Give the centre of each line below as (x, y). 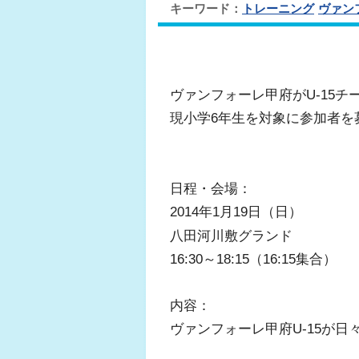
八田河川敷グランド (231, 235)
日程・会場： (211, 188)
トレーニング (278, 8)
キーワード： (206, 8)
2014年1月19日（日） (236, 212)
